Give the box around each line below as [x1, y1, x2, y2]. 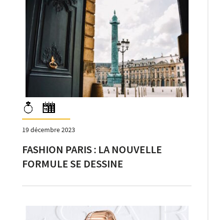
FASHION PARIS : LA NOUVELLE [22, 142, 162, 156]
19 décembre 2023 [22, 125, 75, 134]
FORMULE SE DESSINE [22, 156, 123, 170]
